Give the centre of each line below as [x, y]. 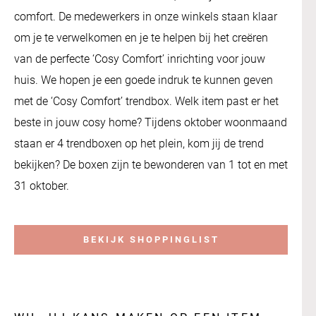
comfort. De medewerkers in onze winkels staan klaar [146, 16]
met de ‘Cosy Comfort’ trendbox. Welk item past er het [146, 101]
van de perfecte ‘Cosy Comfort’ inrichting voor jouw [140, 59]
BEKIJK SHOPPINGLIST [151, 240]
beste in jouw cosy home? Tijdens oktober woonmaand [151, 122]
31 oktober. [42, 186]
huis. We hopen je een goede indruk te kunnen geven [144, 80]
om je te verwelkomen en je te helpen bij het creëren [141, 37]
